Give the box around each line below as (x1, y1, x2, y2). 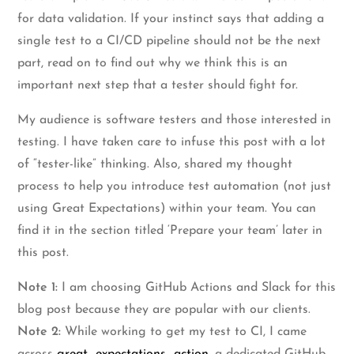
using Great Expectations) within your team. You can (17, 202, 317, 216)
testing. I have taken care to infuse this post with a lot (17, 136, 326, 149)
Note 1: (17, 281, 58, 295)
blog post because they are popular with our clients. (17, 303, 311, 317)
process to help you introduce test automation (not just (17, 180, 332, 194)
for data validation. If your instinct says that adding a (17, 13, 325, 26)
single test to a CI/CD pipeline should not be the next (17, 35, 322, 48)
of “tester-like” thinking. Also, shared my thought (17, 158, 293, 171)
